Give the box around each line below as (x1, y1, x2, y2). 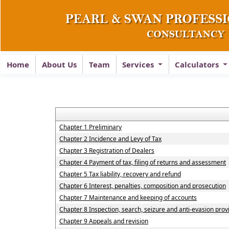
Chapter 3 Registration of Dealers (59, 146, 154, 155)
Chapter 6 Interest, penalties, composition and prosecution (59, 181, 226, 190)
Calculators (175, 59, 221, 70)
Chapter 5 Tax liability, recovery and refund (59, 170, 181, 178)
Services (122, 59, 156, 70)
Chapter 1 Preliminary (59, 123, 122, 131)
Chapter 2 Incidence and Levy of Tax (59, 134, 162, 143)
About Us (41, 59, 77, 70)
